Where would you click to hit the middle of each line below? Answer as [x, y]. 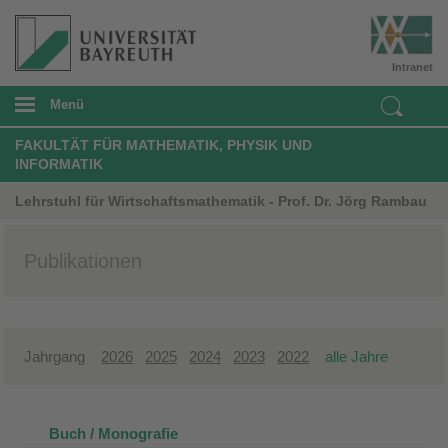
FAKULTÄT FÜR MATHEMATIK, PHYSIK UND [163, 144]
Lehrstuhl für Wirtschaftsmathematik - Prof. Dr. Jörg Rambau [221, 200]
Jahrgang [62, 356]
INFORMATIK [59, 163]
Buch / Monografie [113, 433]
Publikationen [83, 260]
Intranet [412, 66]
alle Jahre [356, 356]
